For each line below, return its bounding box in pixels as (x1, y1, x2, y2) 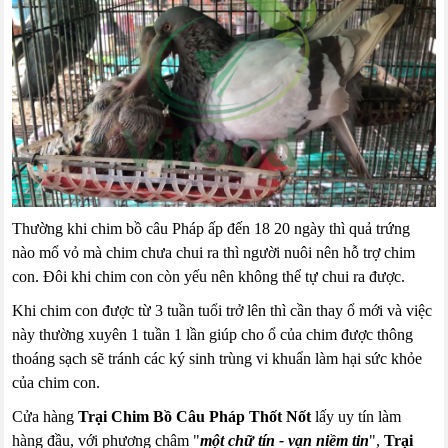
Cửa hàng (12, 408, 79, 426)
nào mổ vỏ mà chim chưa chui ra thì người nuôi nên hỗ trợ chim (12, 244, 416, 262)
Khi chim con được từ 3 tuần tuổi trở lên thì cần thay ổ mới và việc (12, 302, 433, 320)
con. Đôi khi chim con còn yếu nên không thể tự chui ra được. (12, 268, 406, 286)
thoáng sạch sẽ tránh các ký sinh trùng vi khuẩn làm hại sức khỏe (12, 350, 423, 368)
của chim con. (12, 374, 101, 392)
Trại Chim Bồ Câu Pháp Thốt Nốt (78, 408, 312, 426)
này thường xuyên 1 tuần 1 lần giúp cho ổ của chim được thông (12, 326, 414, 344)
